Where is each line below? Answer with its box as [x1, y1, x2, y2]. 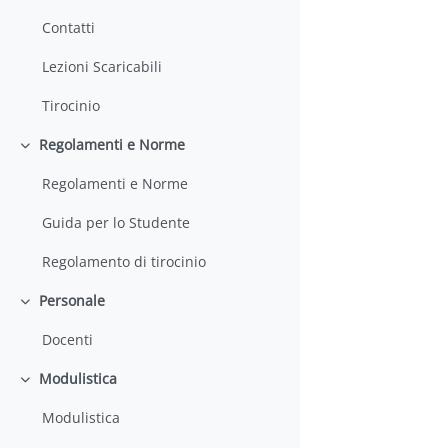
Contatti [42, 18, 96, 38]
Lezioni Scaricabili [42, 57, 163, 77]
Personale [38, 291, 105, 311]
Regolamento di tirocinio [42, 252, 207, 272]
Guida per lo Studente [42, 213, 191, 233]
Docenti [42, 330, 94, 350]
